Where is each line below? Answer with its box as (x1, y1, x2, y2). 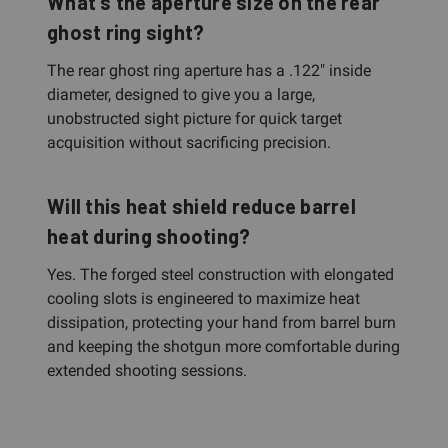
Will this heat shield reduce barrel (47, 193, 356, 218)
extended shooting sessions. (47, 360, 247, 380)
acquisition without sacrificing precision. (47, 132, 331, 152)
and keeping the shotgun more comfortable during (47, 336, 400, 356)
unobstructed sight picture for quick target (47, 108, 342, 128)
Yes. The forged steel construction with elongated (47, 264, 394, 284)
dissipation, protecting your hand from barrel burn (47, 312, 396, 332)
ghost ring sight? (47, 19, 205, 44)
